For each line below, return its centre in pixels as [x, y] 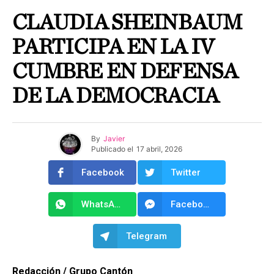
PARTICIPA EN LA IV [113, 47]
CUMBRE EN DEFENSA [125, 71]
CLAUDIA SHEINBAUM [127, 22]
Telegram [146, 236]
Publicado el [112, 149]
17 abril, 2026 [159, 149]
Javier [114, 139]
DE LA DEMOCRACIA [116, 96]
